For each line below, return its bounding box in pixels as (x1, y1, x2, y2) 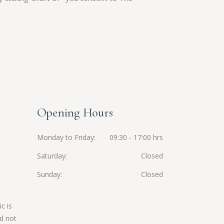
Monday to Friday (36, 132, 94, 142)
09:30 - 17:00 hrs (109, 132, 163, 142)
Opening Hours (36, 105, 113, 120)
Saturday (36, 151, 65, 161)
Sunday (36, 169, 60, 179)
